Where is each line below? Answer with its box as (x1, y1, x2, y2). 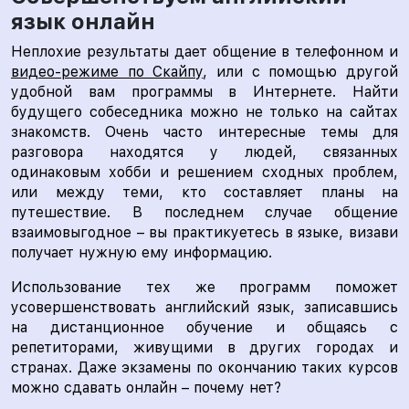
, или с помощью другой (203, 63, 399, 80)
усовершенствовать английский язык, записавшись (11, 299, 398, 316)
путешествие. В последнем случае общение (11, 204, 398, 221)
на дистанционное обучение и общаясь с (11, 319, 398, 336)
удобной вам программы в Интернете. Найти (11, 83, 398, 100)
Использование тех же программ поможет (11, 278, 398, 296)
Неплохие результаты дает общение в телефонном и (11, 43, 398, 60)
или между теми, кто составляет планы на (11, 184, 398, 201)
